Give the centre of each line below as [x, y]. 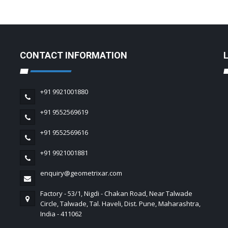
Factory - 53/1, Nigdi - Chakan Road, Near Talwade [116, 194]
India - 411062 [61, 214]
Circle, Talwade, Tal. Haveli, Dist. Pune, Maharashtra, [120, 204]
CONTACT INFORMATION [74, 55]
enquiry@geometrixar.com [81, 173]
